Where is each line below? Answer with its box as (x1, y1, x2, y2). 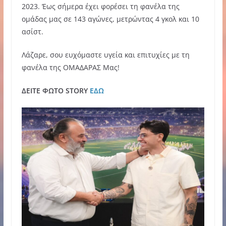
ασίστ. (21, 26, 43, 36)
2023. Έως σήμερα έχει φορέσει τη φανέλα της (21, 1, 180, 11)
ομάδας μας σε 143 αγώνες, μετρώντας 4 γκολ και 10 (21, 14, 199, 24)
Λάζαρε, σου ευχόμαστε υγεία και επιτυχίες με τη (21, 49, 190, 60)
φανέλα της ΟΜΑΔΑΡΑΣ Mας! (21, 62, 120, 72)
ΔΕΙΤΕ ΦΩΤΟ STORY (21, 85, 90, 95)
